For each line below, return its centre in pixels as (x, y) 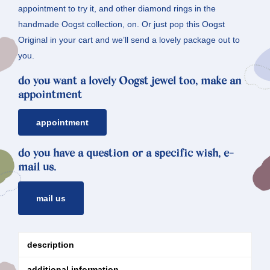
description (51, 244)
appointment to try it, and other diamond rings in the (117, 8)
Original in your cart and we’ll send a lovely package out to (129, 39)
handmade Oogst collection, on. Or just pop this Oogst (121, 24)
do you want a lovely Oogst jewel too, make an (130, 82)
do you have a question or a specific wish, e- (126, 154)
